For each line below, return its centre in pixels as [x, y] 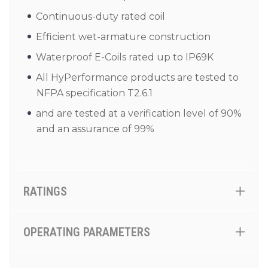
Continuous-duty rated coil [100, 16]
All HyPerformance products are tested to [137, 77]
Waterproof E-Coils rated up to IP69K [125, 57]
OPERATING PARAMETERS [87, 232]
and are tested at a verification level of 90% [139, 113]
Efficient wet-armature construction [123, 37]
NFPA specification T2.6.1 [95, 93]
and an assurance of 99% [95, 129]
